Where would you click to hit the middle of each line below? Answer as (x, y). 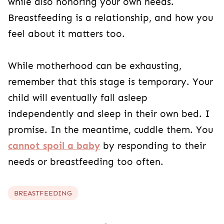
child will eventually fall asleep (78, 98)
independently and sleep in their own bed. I (109, 114)
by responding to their (153, 146)
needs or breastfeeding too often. (86, 162)
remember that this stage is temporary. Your (110, 82)
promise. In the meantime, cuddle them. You (110, 130)
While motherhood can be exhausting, (95, 66)
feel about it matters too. (66, 34)
